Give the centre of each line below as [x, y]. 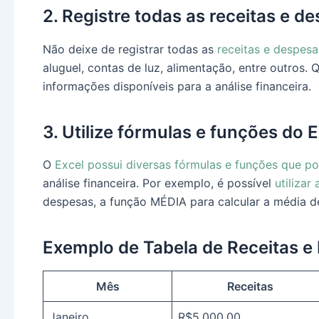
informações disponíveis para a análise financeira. [177, 86]
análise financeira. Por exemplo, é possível [159, 183]
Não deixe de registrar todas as [130, 49]
